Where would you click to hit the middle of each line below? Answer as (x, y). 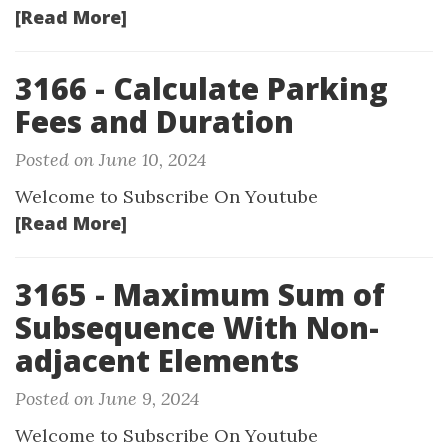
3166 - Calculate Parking (201, 88)
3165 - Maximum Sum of (200, 294)
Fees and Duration (154, 121)
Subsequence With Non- (197, 327)
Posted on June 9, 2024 (107, 398)
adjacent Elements (157, 360)
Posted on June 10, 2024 (110, 159)
